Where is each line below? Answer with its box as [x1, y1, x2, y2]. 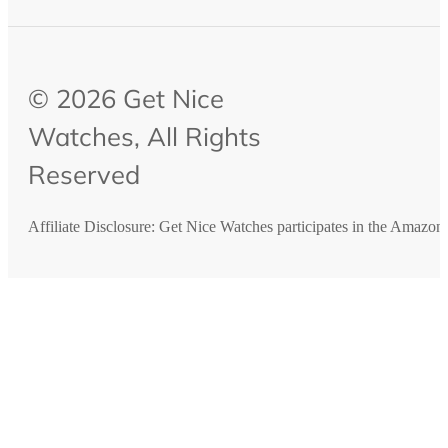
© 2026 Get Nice [28, 81, 224, 114]
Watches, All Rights [28, 119, 261, 152]
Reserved [28, 157, 140, 190]
